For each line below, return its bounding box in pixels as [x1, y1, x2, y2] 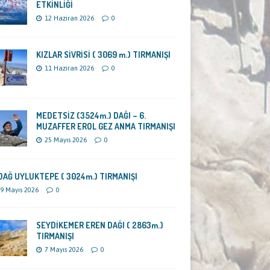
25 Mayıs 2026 [44, 136, 87, 144]
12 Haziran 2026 [44, 14, 94, 22]
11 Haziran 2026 [44, 64, 94, 72]
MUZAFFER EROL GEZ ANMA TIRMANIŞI [36, 121, 175, 132]
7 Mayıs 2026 [44, 246, 83, 254]
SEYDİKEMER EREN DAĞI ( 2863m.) [36, 220, 163, 231]
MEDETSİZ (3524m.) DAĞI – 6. [36, 110, 146, 121]
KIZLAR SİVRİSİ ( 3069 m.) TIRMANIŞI [36, 49, 171, 60]
